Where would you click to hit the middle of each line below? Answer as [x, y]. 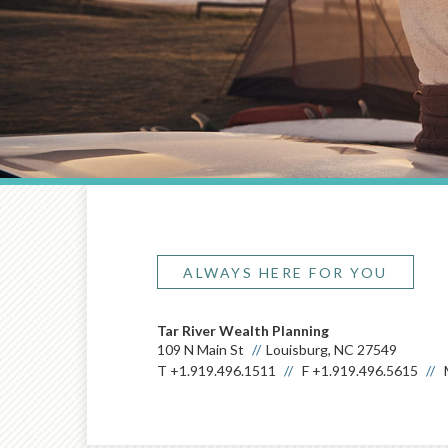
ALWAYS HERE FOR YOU [285, 272]
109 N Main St [200, 349]
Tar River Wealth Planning [243, 330]
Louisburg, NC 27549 [331, 349]
